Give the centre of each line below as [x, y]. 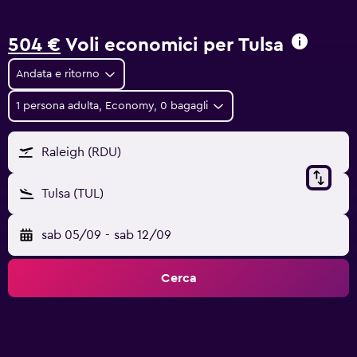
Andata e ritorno [58, 74]
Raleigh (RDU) [81, 152]
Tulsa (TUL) [73, 194]
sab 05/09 [71, 235]
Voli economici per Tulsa [172, 45]
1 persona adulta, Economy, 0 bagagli [112, 106]
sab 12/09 [142, 235]
